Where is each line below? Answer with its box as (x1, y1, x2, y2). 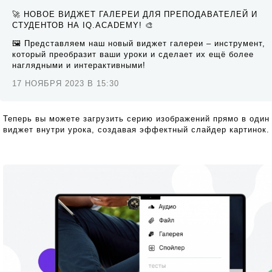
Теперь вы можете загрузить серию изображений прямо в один (3, 114, 270, 123)
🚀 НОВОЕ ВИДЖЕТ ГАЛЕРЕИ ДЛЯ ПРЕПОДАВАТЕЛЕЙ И (12, 10, 257, 19)
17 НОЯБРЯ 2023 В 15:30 (12, 79, 119, 88)
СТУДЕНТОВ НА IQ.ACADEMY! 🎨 (12, 21, 154, 30)
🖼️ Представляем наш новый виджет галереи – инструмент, (12, 39, 265, 48)
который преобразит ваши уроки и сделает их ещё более (12, 50, 254, 59)
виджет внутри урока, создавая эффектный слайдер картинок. (3, 125, 270, 134)
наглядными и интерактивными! (12, 61, 146, 70)
